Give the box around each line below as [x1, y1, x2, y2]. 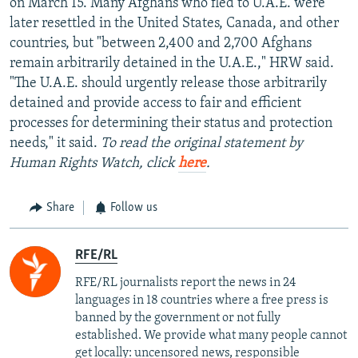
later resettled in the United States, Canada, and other [10, 16, 339, 32]
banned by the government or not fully [75, 311, 280, 324]
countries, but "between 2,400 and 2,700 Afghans [10, 36, 312, 52]
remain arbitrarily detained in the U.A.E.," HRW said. [10, 56, 334, 72]
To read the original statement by [101, 136, 303, 152]
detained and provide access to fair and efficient [10, 96, 301, 112]
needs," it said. [10, 136, 101, 152]
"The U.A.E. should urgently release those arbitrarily [10, 76, 327, 92]
